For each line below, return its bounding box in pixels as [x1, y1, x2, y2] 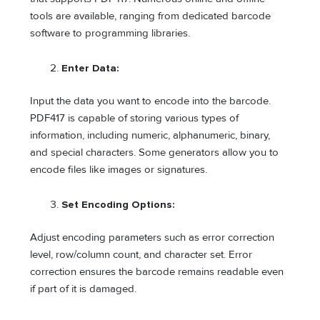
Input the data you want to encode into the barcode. [30, 94, 271, 107]
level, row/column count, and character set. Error [30, 249, 253, 261]
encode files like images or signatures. [30, 163, 208, 176]
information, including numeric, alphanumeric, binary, [30, 129, 271, 141]
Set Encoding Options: [61, 199, 176, 211]
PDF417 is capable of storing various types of [30, 111, 239, 124]
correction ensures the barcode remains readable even [30, 266, 284, 279]
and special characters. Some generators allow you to [30, 146, 279, 159]
